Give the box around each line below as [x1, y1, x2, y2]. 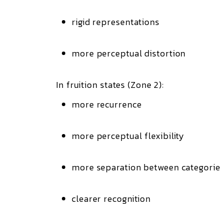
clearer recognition [72, 192, 151, 205]
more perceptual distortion [72, 47, 186, 60]
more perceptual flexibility [72, 129, 185, 142]
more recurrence [72, 98, 142, 111]
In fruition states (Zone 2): [56, 78, 165, 91]
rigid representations [72, 15, 160, 28]
